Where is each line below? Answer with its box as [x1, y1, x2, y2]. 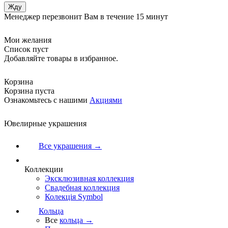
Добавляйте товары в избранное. [4, 54, 118, 63]
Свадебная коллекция [45, 183, 120, 192]
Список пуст [4, 45, 48, 53]
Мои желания [4, 36, 51, 44]
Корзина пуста [4, 87, 54, 95]
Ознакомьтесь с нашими [4, 96, 90, 104]
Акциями [90, 96, 122, 104]
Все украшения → [39, 141, 102, 150]
